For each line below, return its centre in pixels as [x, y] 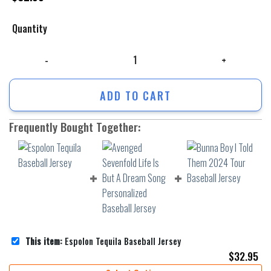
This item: [44, 241]
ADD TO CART [135, 95]
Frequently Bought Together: [75, 127]
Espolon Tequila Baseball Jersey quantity [83, 51]
